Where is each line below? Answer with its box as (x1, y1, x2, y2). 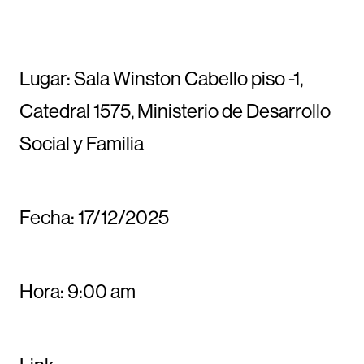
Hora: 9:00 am (19, 279, 136, 303)
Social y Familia (19, 131, 144, 155)
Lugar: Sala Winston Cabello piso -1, (19, 66, 303, 90)
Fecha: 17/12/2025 (19, 205, 169, 229)
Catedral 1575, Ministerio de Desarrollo (19, 98, 331, 123)
